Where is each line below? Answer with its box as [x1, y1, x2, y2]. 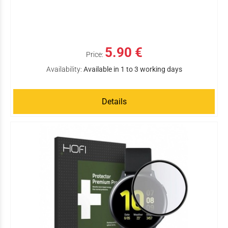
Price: [85, 50, 103, 59]
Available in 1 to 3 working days [83, 65, 182, 73]
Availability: [46, 65, 82, 73]
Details [101, 97, 127, 106]
